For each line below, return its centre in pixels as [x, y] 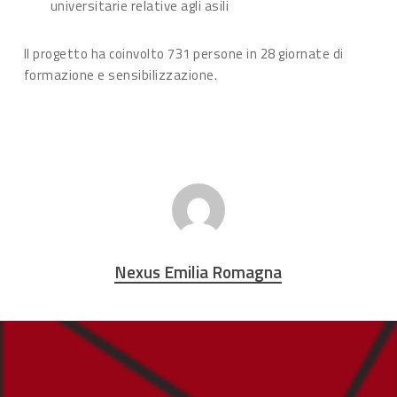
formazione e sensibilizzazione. [121, 74]
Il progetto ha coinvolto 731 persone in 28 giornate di [183, 53]
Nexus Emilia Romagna [198, 271]
